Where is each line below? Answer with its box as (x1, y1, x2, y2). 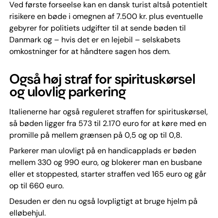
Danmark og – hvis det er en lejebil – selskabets (9, 35, 181, 45)
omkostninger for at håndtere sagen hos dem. (9, 46, 170, 56)
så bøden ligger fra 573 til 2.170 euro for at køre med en (9, 118, 206, 128)
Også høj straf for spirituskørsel (9, 70, 195, 88)
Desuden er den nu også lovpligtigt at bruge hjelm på (9, 196, 198, 206)
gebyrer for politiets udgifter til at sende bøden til (9, 23, 186, 33)
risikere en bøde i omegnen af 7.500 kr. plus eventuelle (9, 11, 203, 21)
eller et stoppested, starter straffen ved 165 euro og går (9, 169, 206, 179)
